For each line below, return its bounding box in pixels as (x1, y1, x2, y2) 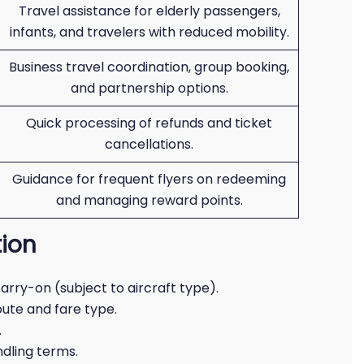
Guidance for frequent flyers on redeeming (12, 170, 286, 188)
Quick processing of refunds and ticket (26, 114, 272, 132)
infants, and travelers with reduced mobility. (9, 23, 289, 41)
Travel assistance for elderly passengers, (18, 2, 280, 20)
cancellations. (105, 135, 193, 154)
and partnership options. (70, 79, 228, 97)
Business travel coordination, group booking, (9, 58, 289, 76)
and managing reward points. (55, 191, 243, 210)
